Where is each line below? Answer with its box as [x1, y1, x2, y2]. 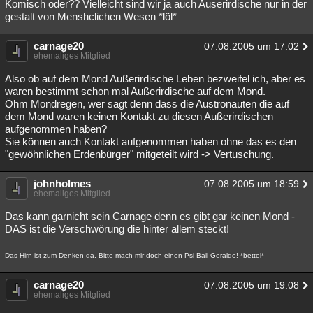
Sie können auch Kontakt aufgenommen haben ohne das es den [5, 136, 296, 147]
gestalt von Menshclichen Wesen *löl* [5, 10, 177, 22]
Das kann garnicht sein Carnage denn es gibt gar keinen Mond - [5, 210, 295, 222]
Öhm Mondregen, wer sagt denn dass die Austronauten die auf [5, 98, 289, 110]
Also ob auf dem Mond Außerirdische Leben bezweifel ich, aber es [5, 73, 305, 85]
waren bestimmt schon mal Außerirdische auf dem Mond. [5, 85, 265, 97]
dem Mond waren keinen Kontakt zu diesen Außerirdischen [5, 110, 273, 122]
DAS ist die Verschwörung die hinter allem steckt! [5, 223, 229, 235]
